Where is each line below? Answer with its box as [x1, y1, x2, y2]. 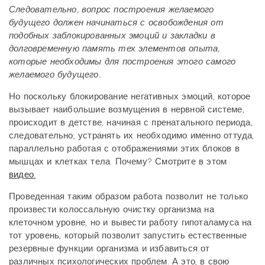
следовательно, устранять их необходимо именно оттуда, [9, 130, 254, 141]
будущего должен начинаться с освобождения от [9, 17, 224, 28]
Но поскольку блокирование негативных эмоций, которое [9, 91, 251, 102]
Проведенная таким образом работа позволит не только [9, 191, 248, 202]
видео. [9, 169, 36, 180]
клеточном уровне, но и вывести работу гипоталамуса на [9, 217, 252, 228]
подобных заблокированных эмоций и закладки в [9, 30, 215, 41]
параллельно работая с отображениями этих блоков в [9, 143, 240, 154]
